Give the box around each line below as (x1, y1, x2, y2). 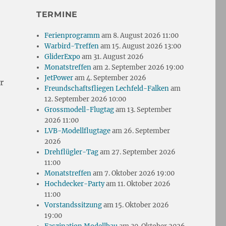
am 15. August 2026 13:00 (99, 41, 182, 50)
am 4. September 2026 (73, 73, 147, 82)
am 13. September (114, 105, 172, 114)
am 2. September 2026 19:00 (91, 63, 184, 72)
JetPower (44, 73, 74, 82)
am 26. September (110, 126, 171, 135)
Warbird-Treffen (44, 41, 99, 50)
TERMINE (36, 9, 78, 19)
